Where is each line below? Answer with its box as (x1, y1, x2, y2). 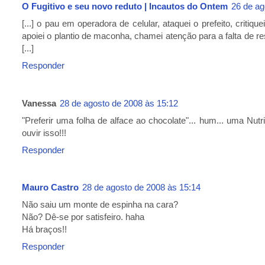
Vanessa (22, 98, 56, 108)
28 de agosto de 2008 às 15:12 (60, 98, 178, 108)
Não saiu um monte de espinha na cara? (22, 199, 178, 210)
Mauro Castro (22, 182, 79, 193)
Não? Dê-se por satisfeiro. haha (22, 212, 144, 222)
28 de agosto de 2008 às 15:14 (82, 182, 201, 193)
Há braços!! (22, 224, 67, 235)
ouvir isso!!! (22, 127, 66, 138)
